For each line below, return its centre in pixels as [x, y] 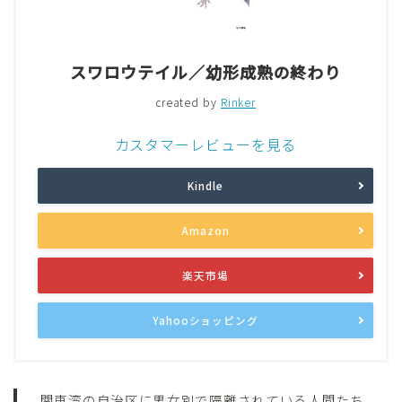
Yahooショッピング [205, 320]
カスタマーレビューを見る [205, 144]
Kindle [205, 185]
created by [188, 101]
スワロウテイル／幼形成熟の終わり [205, 71]
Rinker [238, 101]
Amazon [205, 230]
